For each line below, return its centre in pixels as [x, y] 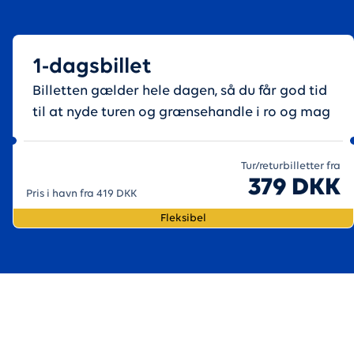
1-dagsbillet [92, 67]
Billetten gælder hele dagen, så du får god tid [180, 91]
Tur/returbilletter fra [291, 166]
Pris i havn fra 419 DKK [81, 194]
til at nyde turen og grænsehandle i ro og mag [181, 113]
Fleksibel [183, 218]
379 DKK [294, 188]
